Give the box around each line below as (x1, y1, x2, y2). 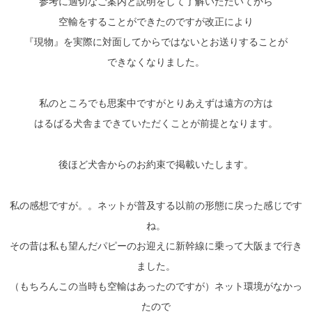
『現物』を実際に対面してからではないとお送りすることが (24, 36, 288, 48)
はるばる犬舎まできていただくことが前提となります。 (34, 118, 278, 130)
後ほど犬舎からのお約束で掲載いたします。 (58, 159, 253, 171)
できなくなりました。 (107, 56, 205, 68)
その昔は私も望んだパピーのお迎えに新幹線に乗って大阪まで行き (10, 240, 302, 252)
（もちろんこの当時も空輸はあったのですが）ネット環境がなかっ (10, 281, 302, 292)
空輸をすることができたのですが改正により (58, 16, 253, 28)
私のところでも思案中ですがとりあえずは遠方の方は (39, 97, 273, 109)
